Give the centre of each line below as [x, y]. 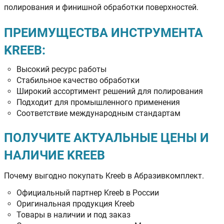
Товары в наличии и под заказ [73, 214]
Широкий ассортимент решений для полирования [110, 91]
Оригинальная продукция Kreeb [75, 203]
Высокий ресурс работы [61, 69]
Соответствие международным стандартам [98, 113]
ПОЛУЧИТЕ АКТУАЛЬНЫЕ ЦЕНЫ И [106, 137]
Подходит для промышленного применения [98, 102]
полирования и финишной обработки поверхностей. [101, 7]
